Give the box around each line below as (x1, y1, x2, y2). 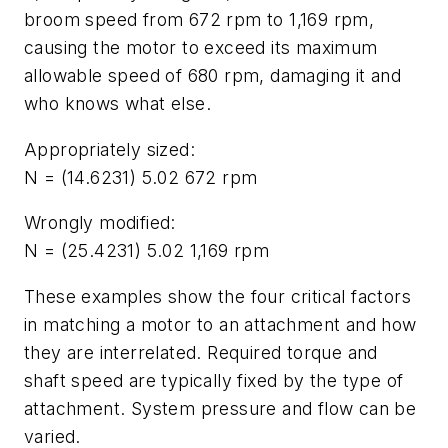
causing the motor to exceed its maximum (24, 37, 378, 59)
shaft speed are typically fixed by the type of (24, 370, 404, 392)
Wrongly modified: (24, 212, 176, 234)
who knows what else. (24, 93, 211, 115)
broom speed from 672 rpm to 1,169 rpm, (24, 9, 375, 31)
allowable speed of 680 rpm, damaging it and (24, 65, 402, 87)
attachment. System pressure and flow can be (24, 398, 417, 420)
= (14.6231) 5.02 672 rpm (43, 166, 258, 188)
